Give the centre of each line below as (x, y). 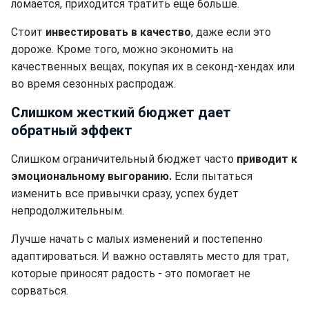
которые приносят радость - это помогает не (131, 273)
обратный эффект (72, 130)
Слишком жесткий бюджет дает (121, 112)
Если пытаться (213, 176)
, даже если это (231, 32)
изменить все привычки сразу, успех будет (125, 193)
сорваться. (40, 291)
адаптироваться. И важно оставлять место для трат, (150, 256)
